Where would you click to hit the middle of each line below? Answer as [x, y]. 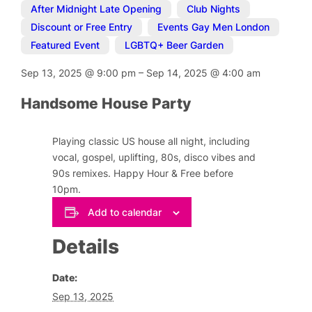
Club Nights [214, 9]
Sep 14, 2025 [179, 72]
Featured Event [65, 45]
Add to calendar [124, 212]
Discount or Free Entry [82, 27]
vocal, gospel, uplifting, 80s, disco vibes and [154, 157]
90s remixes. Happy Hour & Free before [143, 173]
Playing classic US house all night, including [151, 141]
